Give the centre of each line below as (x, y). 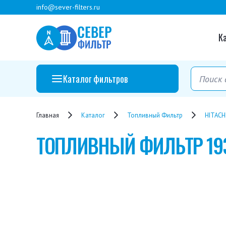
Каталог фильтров (95, 78)
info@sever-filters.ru (68, 7)
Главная (48, 115)
